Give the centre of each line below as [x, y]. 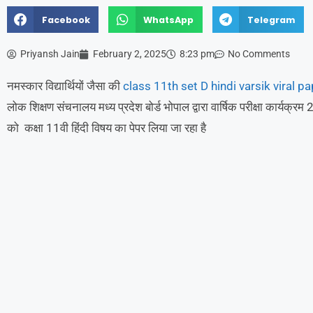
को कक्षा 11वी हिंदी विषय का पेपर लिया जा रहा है [107, 128]
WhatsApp [169, 20]
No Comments [259, 54]
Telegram [271, 20]
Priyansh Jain [50, 54]
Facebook [66, 20]
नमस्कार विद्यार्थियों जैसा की [65, 86]
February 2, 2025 [130, 54]
